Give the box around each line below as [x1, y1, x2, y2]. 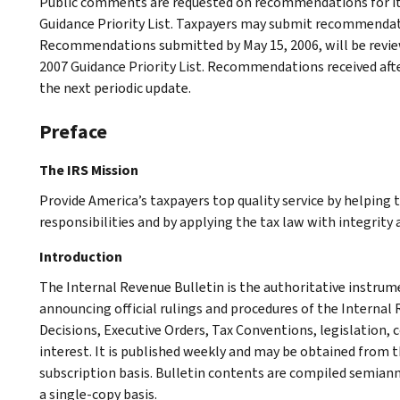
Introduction [39, 246, 122, 266]
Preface [39, 118, 107, 145]
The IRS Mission [39, 160, 138, 179]
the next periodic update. [39, 78, 191, 97]
